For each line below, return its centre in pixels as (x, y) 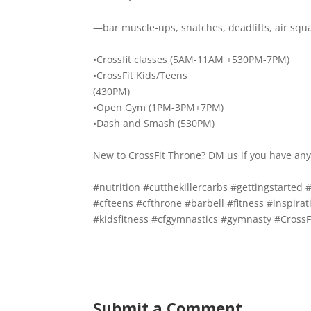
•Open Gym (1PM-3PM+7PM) (159, 107)
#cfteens (114, 203)
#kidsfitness (121, 219)
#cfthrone (159, 203)
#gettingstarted (267, 187)
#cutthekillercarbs (186, 187)
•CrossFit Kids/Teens (141, 75)
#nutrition (117, 187)
